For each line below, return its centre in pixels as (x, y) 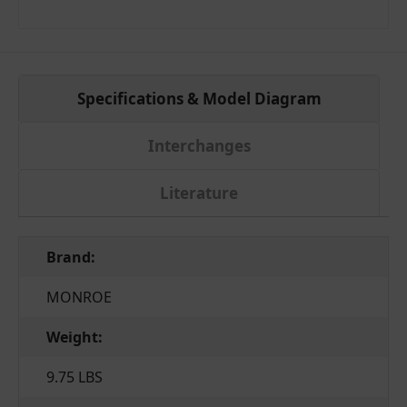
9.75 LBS (74, 377)
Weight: (74, 338)
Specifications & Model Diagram (199, 99)
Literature (199, 194)
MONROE (79, 298)
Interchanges (199, 146)
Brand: (71, 258)
